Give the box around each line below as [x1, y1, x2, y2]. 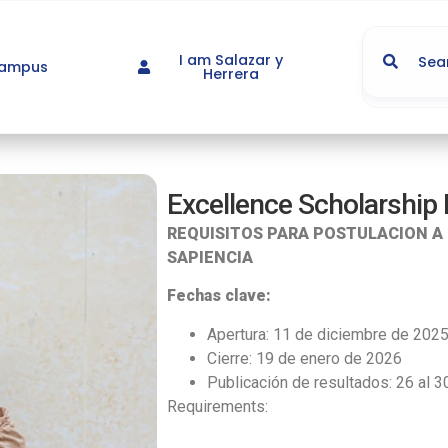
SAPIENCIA [166, 248, 253, 267]
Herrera [203, 64, 260, 84]
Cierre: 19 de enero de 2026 [206, 348, 402, 368]
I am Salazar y [179, 50, 284, 70]
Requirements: [166, 396, 268, 416]
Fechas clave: [166, 286, 271, 306]
